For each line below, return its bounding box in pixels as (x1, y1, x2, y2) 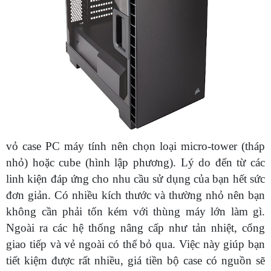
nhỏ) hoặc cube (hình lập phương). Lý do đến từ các (6, 155, 265, 169)
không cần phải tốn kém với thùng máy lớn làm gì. (6, 204, 265, 218)
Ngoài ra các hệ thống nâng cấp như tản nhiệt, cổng (6, 221, 265, 234)
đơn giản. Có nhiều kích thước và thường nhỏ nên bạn (6, 188, 265, 201)
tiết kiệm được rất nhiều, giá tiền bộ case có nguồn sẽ (6, 253, 265, 267)
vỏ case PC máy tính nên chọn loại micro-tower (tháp (6, 139, 265, 152)
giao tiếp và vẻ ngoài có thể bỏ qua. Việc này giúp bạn (6, 237, 265, 250)
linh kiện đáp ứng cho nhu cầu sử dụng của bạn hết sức (6, 172, 265, 185)
